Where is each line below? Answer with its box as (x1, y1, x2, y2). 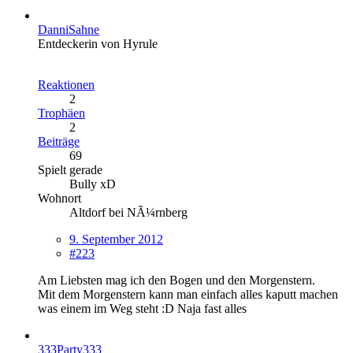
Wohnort (38, 191, 81, 205)
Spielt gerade (38, 162, 102, 176)
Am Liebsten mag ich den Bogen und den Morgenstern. (38, 273, 315, 287)
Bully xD (69, 176, 116, 191)
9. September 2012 (69, 232, 163, 246)
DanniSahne (38, 22, 99, 36)
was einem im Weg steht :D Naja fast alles (38, 301, 247, 315)
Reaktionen (38, 77, 95, 91)
